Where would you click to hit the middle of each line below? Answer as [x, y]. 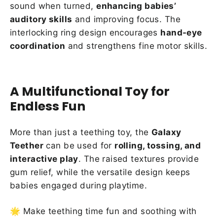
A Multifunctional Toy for [90, 91]
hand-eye [181, 32]
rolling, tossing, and [158, 146]
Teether [27, 146]
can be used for [79, 146]
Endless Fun [48, 106]
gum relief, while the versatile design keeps [100, 172]
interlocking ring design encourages [85, 32]
